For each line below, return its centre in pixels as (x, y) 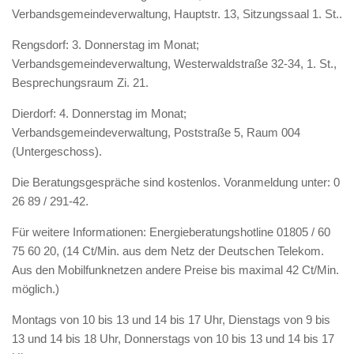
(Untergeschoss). (57, 151)
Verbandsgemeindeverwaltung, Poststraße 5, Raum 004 (156, 132)
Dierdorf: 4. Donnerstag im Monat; (99, 113)
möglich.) (36, 289)
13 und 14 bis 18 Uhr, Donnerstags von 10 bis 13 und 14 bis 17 (173, 339)
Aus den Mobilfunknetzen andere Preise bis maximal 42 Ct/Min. (175, 270)
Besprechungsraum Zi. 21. (80, 83)
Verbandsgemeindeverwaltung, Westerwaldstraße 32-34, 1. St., (174, 64)
